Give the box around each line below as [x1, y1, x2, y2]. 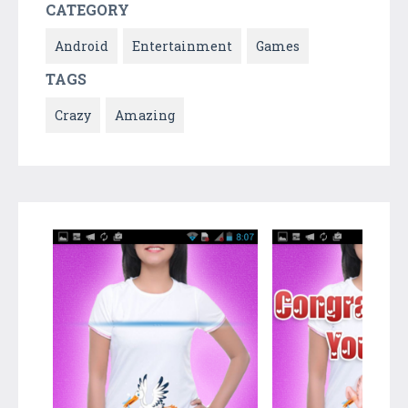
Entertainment [132, 36, 232, 55]
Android [55, 36, 108, 55]
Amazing [115, 106, 175, 124]
